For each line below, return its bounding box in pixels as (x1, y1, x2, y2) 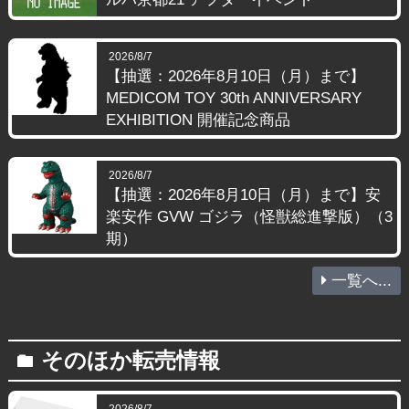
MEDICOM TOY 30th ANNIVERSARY (105, 89, 362, 108)
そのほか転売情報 (40, 348, 220, 373)
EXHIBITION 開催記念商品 (105, 111, 290, 130)
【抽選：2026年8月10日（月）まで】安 (105, 186, 381, 204)
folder (16, 351, 41, 373)
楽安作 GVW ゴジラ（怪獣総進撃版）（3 (105, 208, 393, 226)
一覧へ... (331, 272, 393, 290)
